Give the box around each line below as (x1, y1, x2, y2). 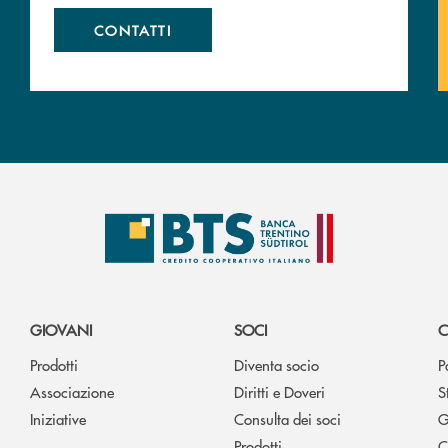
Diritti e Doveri (234, 380, 325, 402)
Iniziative (30, 407, 86, 429)
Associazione (30, 380, 114, 402)
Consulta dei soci (234, 407, 341, 429)
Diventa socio (234, 353, 319, 375)
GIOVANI (30, 318, 92, 340)
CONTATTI (94, 19, 172, 40)
